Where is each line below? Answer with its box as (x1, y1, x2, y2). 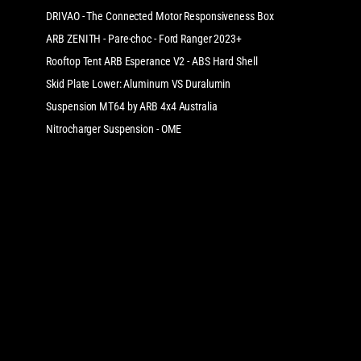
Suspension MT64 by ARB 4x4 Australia (46, 99, 218, 113)
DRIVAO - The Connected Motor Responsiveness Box (46, 9, 274, 23)
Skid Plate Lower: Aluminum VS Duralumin (46, 77, 231, 90)
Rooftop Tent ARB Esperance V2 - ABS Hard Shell (46, 54, 258, 68)
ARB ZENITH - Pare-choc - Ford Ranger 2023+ (46, 31, 242, 45)
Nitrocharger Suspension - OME (46, 122, 182, 135)
